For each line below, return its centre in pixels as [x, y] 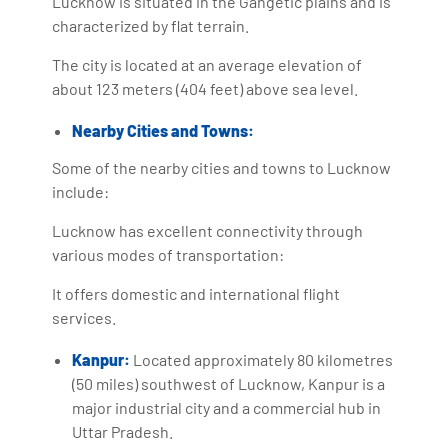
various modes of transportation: [168, 254]
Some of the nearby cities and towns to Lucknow [222, 167]
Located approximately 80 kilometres [262, 359]
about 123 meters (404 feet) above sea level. [205, 88]
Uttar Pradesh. [123, 431]
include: [81, 191]
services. [84, 317]
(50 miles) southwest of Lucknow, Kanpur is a [229, 383]
